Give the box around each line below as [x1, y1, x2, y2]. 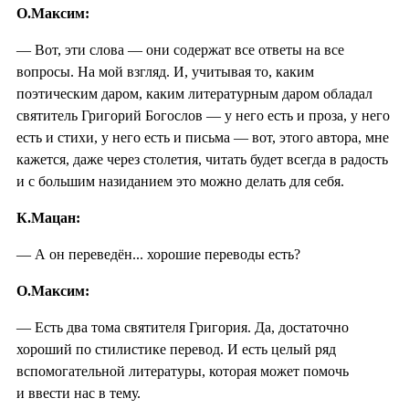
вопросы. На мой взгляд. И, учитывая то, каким [16, 63, 314, 79]
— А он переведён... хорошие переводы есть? [16, 246, 300, 262]
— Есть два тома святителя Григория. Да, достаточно [16, 319, 349, 335]
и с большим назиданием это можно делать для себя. [16, 173, 344, 189]
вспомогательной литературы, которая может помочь [16, 362, 349, 379]
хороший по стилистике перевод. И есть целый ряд [16, 341, 336, 357]
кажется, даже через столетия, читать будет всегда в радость [16, 151, 388, 167]
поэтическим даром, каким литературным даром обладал [16, 85, 372, 101]
